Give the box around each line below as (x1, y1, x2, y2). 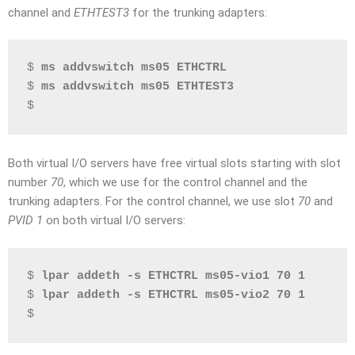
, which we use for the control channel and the (63, 175, 307, 189)
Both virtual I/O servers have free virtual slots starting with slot (8, 156, 341, 170)
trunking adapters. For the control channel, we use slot (8, 194, 298, 208)
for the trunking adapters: (129, 5, 267, 20)
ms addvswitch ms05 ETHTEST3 (41, 80, 234, 94)
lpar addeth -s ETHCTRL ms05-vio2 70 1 (41, 288, 305, 302)
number (8, 175, 51, 189)
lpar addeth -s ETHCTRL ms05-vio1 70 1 (41, 269, 305, 283)
